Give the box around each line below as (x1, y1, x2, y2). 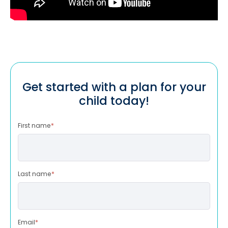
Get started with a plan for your (22, 78, 206, 95)
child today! (79, 92, 149, 109)
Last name (18, 169, 51, 178)
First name (18, 121, 51, 130)
